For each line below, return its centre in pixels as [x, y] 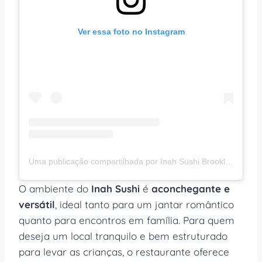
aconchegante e [191, 188]
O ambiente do [55, 188]
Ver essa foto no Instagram [131, 31]
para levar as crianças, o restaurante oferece [124, 251]
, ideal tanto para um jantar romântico [144, 204]
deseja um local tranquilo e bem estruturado [123, 236]
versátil [37, 204]
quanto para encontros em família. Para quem [127, 220]
